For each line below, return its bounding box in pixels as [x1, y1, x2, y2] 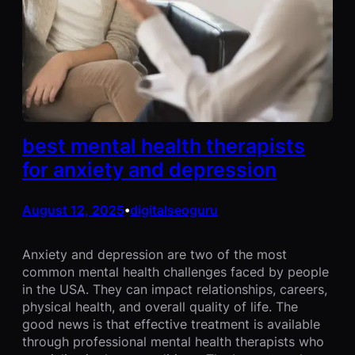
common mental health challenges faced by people [22, 264, 329, 281]
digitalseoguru [130, 201, 218, 218]
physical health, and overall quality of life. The [22, 299, 298, 315]
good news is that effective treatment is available [22, 316, 320, 333]
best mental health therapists [22, 133, 305, 158]
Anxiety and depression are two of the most [22, 246, 287, 263]
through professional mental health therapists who [22, 334, 324, 350]
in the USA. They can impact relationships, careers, [22, 281, 327, 298]
